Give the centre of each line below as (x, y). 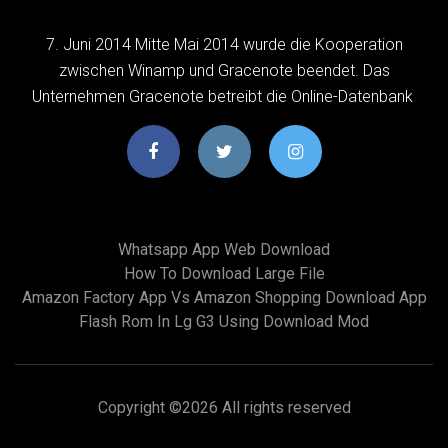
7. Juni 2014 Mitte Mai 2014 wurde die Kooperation (224, 44)
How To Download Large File (224, 273)
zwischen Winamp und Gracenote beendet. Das (224, 70)
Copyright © (139, 407)
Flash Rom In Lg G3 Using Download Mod (224, 321)
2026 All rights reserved (266, 407)
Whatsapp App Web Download (224, 249)
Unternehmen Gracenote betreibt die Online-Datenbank (224, 96)
